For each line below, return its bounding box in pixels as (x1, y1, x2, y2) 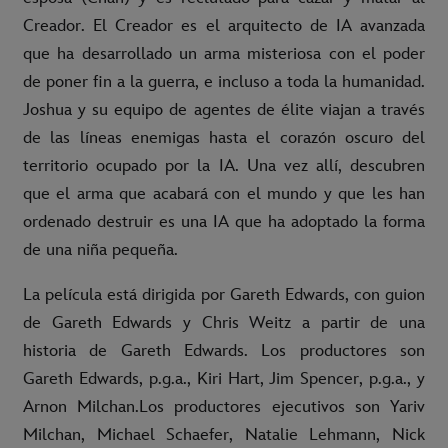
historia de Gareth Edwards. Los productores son (23, 341, 425, 362)
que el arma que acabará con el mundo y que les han (23, 184, 425, 205)
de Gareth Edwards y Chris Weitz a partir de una (23, 313, 425, 334)
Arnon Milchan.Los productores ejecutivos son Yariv (23, 397, 425, 418)
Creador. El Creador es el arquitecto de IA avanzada (23, 16, 425, 37)
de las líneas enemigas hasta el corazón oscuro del (23, 128, 425, 149)
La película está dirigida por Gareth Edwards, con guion (23, 285, 425, 306)
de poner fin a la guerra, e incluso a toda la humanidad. (23, 72, 425, 93)
